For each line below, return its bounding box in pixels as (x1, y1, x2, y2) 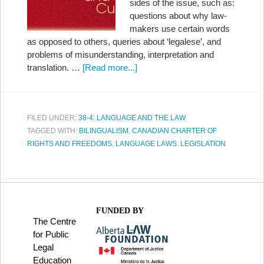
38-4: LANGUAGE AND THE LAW (78, 114, 186, 122)
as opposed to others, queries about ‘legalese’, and (27, 37, 221, 47)
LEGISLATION (180, 140, 226, 148)
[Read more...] (82, 62, 137, 72)
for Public (33, 229, 69, 239)
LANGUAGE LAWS (115, 140, 177, 148)
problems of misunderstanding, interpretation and (27, 49, 214, 60)
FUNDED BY (95, 206, 144, 215)
